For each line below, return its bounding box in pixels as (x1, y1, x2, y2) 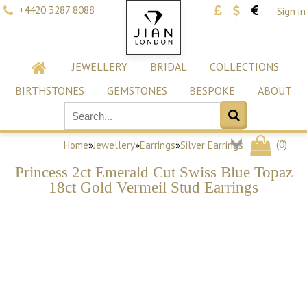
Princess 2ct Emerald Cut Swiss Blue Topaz (14, 163, 293, 181)
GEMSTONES (106, 84, 167, 97)
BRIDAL (149, 60, 187, 73)
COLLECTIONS (209, 60, 279, 73)
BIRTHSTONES (14, 84, 84, 97)
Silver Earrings (180, 138, 243, 152)
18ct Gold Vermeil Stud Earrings (49, 178, 258, 196)
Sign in (277, 5, 306, 18)
